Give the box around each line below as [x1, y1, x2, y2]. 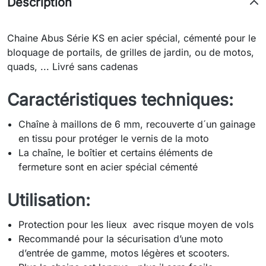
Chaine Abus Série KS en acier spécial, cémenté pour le [7, 32, 256, 45]
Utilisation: [7, 190, 90, 211]
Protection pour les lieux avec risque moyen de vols [18, 218, 254, 231]
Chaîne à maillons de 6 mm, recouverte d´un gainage [18, 118, 256, 131]
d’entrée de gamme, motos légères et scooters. [18, 247, 230, 259]
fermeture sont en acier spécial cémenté [18, 161, 198, 173]
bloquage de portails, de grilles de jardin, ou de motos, [7, 46, 254, 59]
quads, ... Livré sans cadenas [7, 61, 138, 73]
